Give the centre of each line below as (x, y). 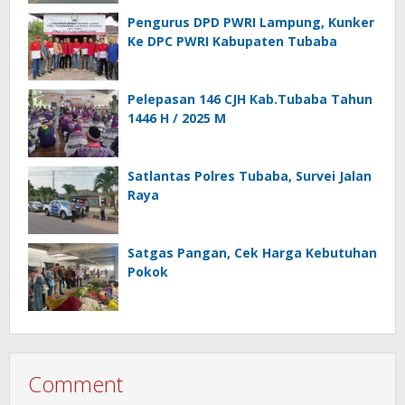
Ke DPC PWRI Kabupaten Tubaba (232, 41)
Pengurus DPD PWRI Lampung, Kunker (251, 22)
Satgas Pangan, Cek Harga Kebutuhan (252, 253)
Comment (75, 384)
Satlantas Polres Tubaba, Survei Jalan (250, 176)
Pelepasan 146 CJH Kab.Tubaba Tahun (250, 99)
